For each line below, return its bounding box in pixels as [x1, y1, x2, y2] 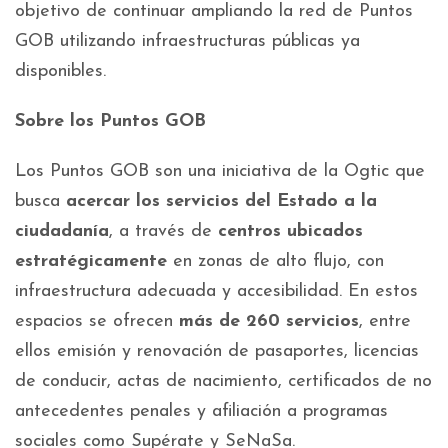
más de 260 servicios [179, 312, 359, 331]
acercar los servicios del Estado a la [66, 192, 377, 211]
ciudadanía [15, 222, 109, 241]
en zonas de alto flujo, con [167, 252, 384, 271]
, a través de [109, 222, 218, 241]
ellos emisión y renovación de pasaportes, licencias [15, 342, 419, 361]
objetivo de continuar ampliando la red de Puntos [15, 2, 413, 21]
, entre [359, 312, 411, 331]
